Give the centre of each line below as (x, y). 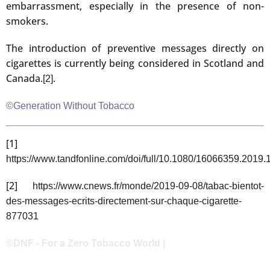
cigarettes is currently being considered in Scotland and (135, 63)
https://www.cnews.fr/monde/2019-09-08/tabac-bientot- (148, 186)
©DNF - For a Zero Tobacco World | (86, 243)
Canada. (24, 78)
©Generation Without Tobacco (70, 105)
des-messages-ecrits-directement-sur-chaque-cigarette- (124, 201)
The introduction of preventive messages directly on (135, 48)
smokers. (27, 21)
